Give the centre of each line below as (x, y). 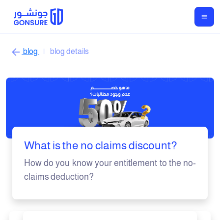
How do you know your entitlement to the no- (110, 163)
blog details (69, 52)
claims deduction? (59, 177)
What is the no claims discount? (100, 146)
